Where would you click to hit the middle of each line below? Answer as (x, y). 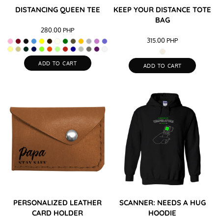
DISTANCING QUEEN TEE (57, 9)
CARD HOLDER (58, 213)
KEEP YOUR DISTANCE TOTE (163, 9)
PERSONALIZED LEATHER (58, 203)
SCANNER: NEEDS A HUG (162, 203)
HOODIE (163, 213)
